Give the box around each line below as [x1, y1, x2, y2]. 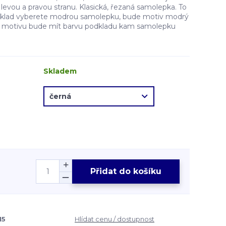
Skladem [43, 67, 77, 76]
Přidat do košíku [90, 166, 161, 176]
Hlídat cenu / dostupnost [75, 215, 154, 223]
